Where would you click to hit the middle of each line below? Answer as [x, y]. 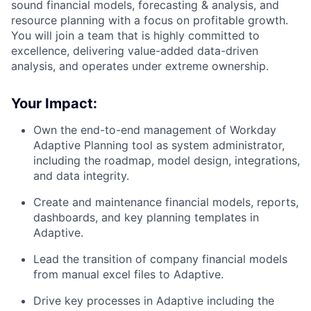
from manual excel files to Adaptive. [128, 274]
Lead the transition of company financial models [160, 259]
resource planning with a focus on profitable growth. [150, 20]
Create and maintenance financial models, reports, [166, 202]
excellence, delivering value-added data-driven [135, 50]
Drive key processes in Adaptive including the [154, 300]
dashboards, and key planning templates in [146, 217]
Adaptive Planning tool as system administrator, [159, 145]
